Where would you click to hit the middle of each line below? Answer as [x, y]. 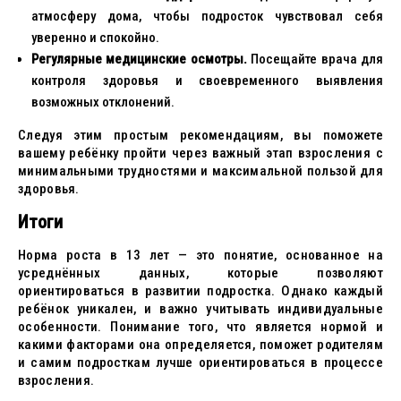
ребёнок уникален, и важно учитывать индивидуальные [200, 309]
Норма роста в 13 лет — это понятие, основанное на [200, 255]
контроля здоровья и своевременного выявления [207, 81]
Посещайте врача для [315, 59]
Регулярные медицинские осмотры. [139, 59]
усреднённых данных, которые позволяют [200, 273]
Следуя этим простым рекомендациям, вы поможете [200, 135]
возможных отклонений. [103, 102]
